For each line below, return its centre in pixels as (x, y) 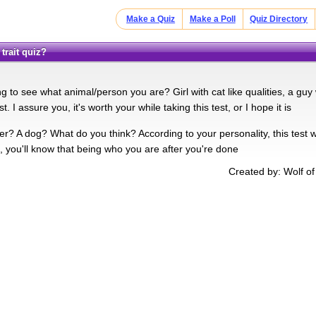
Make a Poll (212, 19)
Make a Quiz (151, 19)
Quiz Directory (279, 19)
